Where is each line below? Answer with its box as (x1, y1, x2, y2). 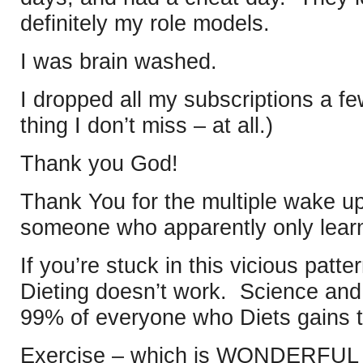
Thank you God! (20, 151, 178, 176)
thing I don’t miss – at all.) (20, 113, 273, 138)
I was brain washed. (20, 49, 217, 74)
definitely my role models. (20, 11, 270, 36)
